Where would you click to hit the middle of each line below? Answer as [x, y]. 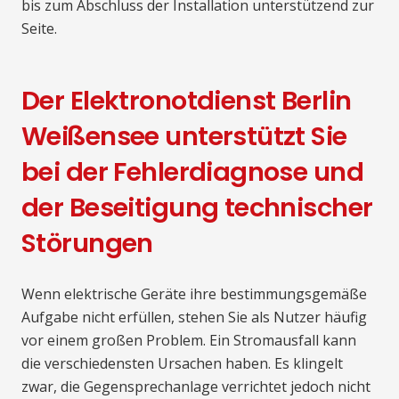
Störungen [87, 243]
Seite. [39, 28]
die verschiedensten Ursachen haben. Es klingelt [182, 363]
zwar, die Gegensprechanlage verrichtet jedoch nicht [196, 386]
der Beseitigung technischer [197, 207]
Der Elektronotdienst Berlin [187, 100]
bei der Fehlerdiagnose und [193, 171]
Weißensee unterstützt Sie [184, 136]
